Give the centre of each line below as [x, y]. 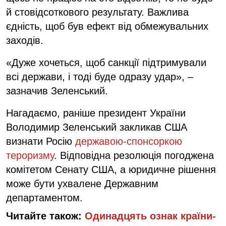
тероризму [30, 155]
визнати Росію [41, 141]
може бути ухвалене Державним [82, 183]
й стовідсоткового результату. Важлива [97, 12]
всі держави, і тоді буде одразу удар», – [100, 76]
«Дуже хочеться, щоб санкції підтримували [106, 62]
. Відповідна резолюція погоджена [134, 155]
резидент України [145, 113]
